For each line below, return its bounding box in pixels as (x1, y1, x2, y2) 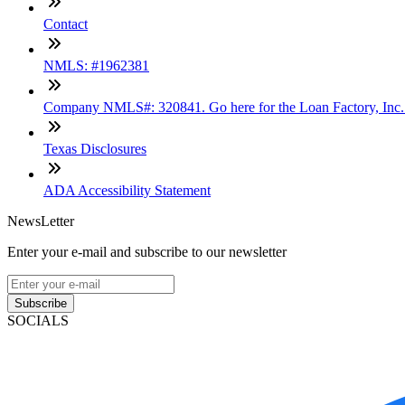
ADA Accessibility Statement (43, 183, 211, 199)
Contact (43, 16, 88, 33)
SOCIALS (7, 313, 69, 329)
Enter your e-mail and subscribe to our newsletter (7, 244, 287, 260)
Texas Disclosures (43, 141, 146, 157)
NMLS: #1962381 (43, 58, 149, 74)
